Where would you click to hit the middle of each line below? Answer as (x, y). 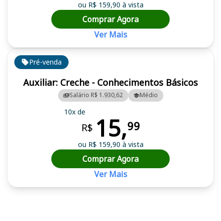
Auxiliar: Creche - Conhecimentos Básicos (110, 82)
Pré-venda (45, 62)
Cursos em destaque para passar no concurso (80, 192)
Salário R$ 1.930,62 (96, 95)
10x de (74, 112)
